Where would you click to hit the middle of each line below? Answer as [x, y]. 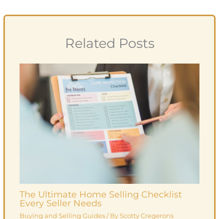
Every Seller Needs [60, 203]
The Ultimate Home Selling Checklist [100, 195]
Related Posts [109, 43]
